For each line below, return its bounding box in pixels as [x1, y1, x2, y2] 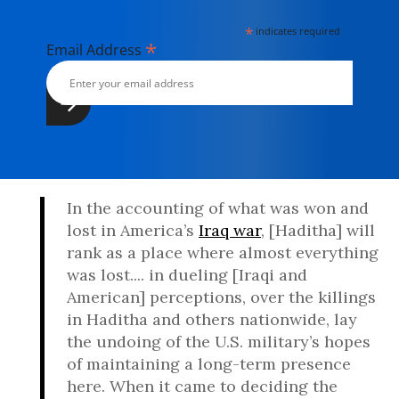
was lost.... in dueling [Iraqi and [67, 265, 307, 285]
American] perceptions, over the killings [67, 287, 376, 307]
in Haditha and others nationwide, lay [67, 309, 357, 330]
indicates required [253, 24, 341, 37]
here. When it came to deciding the [67, 376, 338, 396]
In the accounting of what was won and [67, 198, 369, 218]
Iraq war [199, 220, 261, 240]
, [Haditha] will [261, 220, 375, 240]
